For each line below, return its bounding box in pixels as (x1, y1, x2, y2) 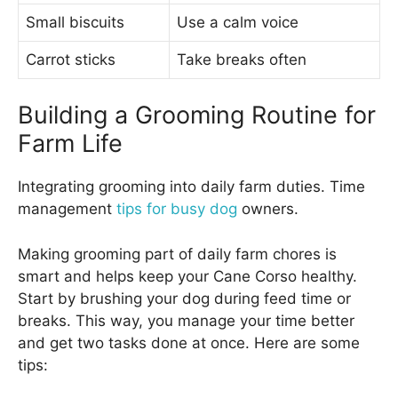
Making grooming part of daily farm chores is (18, 244, 337, 263)
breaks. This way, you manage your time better (18, 311, 354, 330)
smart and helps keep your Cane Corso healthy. (18, 267, 357, 285)
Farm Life (18, 129, 123, 159)
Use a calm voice (177, 12, 298, 31)
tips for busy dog (116, 200, 237, 219)
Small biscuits (26, 12, 124, 31)
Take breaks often (177, 50, 306, 68)
